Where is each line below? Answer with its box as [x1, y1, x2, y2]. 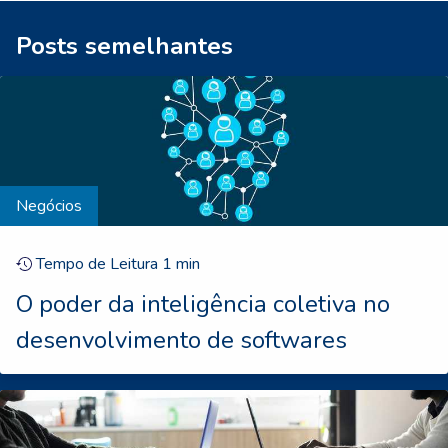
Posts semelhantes [16, 30, 233, 63]
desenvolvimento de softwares [16, 324, 347, 357]
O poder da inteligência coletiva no [16, 288, 390, 321]
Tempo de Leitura [36, 253, 158, 276]
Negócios [16, 195, 82, 218]
